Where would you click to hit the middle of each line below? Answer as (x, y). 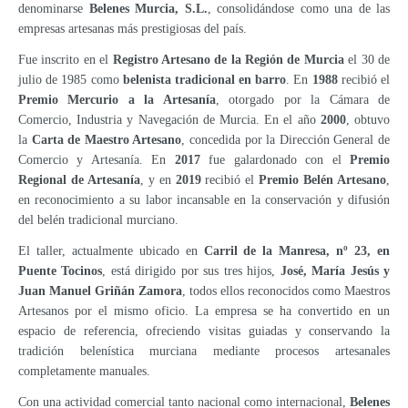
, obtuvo (368, 119)
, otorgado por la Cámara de (303, 99)
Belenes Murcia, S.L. (148, 9)
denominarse (54, 9)
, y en (158, 179)
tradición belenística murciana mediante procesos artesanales (204, 351)
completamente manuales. (84, 371)
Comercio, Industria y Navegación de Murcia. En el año (169, 119)
